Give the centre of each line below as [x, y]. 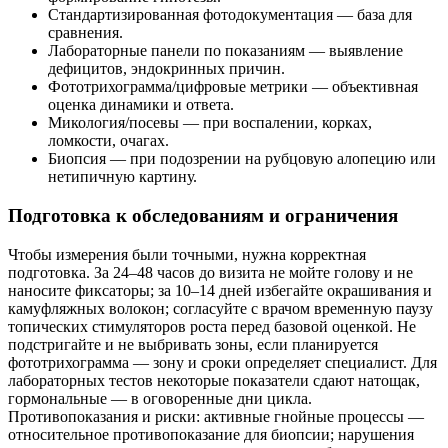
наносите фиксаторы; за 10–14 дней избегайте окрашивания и [220, 290]
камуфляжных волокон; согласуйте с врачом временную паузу [220, 308]
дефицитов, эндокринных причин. [166, 69]
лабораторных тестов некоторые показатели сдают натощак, [214, 380]
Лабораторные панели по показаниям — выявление [225, 51]
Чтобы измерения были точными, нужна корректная [187, 254]
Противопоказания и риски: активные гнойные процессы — [216, 416]
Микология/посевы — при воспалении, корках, [210, 123]
